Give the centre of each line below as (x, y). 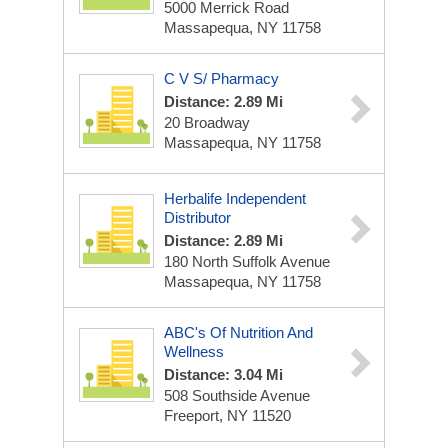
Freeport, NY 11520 (227, 415)
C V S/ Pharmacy (221, 78)
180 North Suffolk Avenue (247, 261)
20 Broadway (207, 122)
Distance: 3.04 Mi (223, 374)
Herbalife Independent (235, 198)
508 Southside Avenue (237, 395)
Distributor (197, 217)
